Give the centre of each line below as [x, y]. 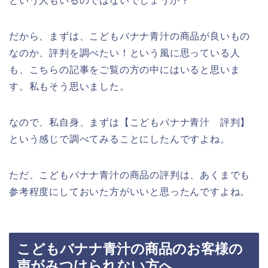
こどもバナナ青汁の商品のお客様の [130, 249]
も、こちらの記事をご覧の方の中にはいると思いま [125, 69]
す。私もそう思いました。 [69, 86]
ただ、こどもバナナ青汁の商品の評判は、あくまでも [130, 175]
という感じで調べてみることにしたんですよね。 [120, 139]
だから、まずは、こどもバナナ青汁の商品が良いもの [130, 36]
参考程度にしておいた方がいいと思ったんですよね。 [130, 191]
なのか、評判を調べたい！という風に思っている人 [125, 53]
